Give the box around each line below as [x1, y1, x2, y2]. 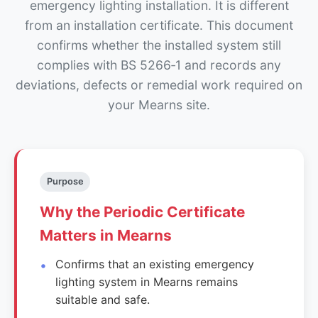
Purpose [46, 175, 84, 187]
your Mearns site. [108, 97, 210, 112]
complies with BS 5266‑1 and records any [37, 57, 281, 72]
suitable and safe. [55, 292, 150, 307]
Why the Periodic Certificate [40, 202, 245, 221]
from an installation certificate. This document [25, 17, 293, 33]
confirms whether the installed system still [37, 37, 281, 53]
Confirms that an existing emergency [55, 256, 255, 271]
